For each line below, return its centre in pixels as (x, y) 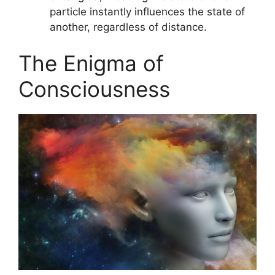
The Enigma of (91, 64)
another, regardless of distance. (128, 27)
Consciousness (94, 89)
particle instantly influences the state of (147, 11)
